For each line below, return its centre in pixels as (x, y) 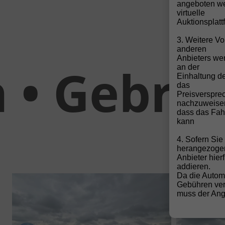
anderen (192, 49)
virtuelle (191, 13)
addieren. (194, 166)
